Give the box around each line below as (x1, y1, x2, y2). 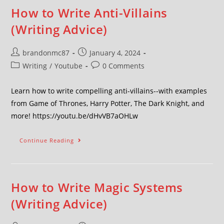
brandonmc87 (22, 48, 70, 57)
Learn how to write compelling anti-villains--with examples (11, 86, 207, 95)
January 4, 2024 (89, 48, 141, 57)
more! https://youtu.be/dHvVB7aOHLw (11, 111, 138, 120)
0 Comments (102, 61, 145, 70)
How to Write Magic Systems (11, 179, 183, 195)
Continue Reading (19, 136, 74, 144)
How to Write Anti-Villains (11, 4, 168, 21)
